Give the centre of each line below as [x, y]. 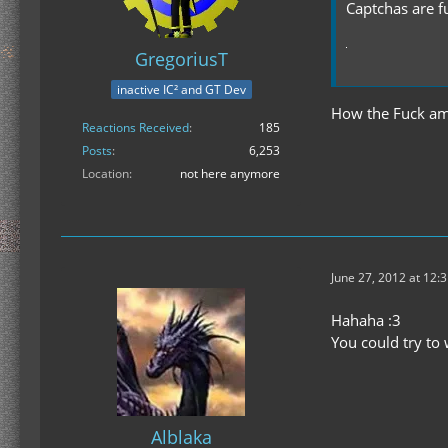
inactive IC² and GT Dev [181, 89]
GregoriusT [181, 59]
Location [105, 173]
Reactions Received [135, 127]
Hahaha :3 [366, 319]
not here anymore [230, 173]
